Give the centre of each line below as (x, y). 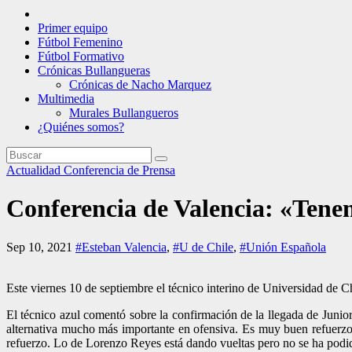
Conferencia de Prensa (119, 170)
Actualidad (35, 170)
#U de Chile (203, 247)
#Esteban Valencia (121, 247)
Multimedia (66, 99)
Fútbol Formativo (81, 56)
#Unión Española (283, 247)
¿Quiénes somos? (81, 127)
